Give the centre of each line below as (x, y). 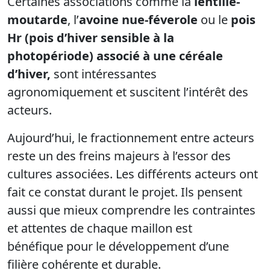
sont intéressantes (104, 74)
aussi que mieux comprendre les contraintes (131, 210)
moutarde (37, 20)
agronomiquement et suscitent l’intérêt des (128, 92)
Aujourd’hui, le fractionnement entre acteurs (131, 138)
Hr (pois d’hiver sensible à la (91, 38)
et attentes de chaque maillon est (100, 228)
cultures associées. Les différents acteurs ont (133, 174)
